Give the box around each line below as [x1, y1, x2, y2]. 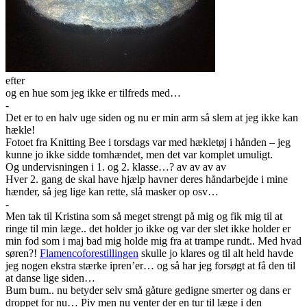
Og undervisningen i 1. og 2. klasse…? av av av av [5, 161, 226, 173]
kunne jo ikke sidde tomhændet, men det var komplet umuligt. [5, 149, 273, 161]
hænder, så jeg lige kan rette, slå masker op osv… [5, 186, 221, 198]
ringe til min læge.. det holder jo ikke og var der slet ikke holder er [5, 223, 291, 235]
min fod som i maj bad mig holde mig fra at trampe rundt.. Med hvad [5, 235, 302, 247]
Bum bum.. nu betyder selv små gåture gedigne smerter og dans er [5, 284, 291, 297]
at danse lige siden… [5, 272, 95, 284]
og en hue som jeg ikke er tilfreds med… [5, 87, 184, 99]
